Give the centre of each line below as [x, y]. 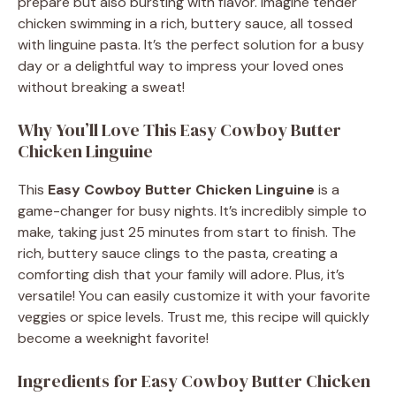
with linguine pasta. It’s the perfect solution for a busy [191, 44]
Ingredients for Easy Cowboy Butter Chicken [194, 381]
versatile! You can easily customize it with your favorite [194, 295]
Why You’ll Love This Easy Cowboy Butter [179, 129]
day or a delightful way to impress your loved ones [181, 65]
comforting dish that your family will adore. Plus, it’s [181, 274]
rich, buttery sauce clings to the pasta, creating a [178, 253]
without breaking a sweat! [101, 87]
